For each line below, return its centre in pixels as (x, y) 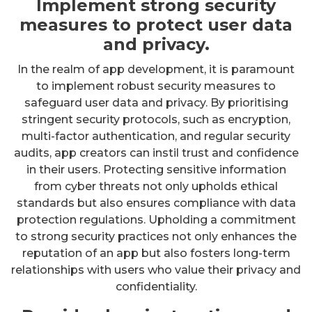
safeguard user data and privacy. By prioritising (156, 102)
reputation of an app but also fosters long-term (156, 253)
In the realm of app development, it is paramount (156, 69)
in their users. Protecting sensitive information (156, 169)
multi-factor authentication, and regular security (156, 136)
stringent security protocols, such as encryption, (156, 119)
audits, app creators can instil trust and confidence (156, 153)
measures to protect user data (156, 24)
